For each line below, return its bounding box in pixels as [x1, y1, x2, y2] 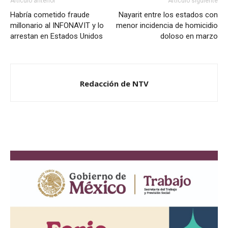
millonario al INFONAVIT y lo [10, 20, 104, 30]
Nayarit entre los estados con [119, 10, 218, 19]
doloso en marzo [160, 31, 218, 41]
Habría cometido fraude [10, 10, 90, 19]
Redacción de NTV [79, 78, 149, 89]
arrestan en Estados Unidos [10, 31, 103, 41]
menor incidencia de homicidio [116, 20, 218, 30]
